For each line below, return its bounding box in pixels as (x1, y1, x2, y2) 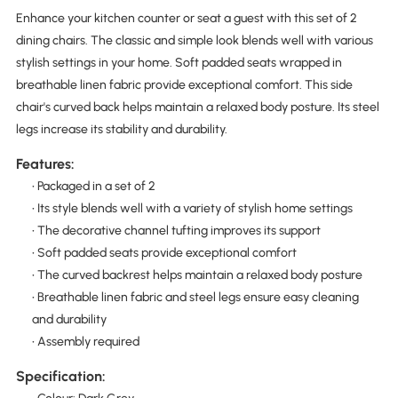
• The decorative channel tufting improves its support (31, 223, 321, 239)
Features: (15, 155, 75, 173)
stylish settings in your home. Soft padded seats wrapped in (15, 54, 342, 70)
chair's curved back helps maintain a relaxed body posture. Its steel (15, 99, 379, 115)
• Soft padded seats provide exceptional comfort (31, 245, 297, 261)
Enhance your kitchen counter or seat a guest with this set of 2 (15, 10, 357, 26)
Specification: (15, 368, 106, 386)
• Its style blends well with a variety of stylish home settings (31, 201, 353, 217)
